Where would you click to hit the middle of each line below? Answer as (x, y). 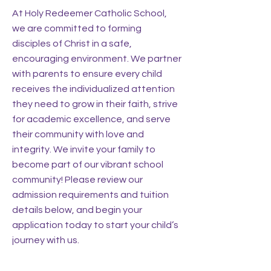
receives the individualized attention (93, 89)
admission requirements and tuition (90, 195)
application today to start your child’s (95, 225)
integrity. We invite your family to (84, 149)
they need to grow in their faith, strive (95, 104)
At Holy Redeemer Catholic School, (90, 13)
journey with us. (46, 240)
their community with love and (78, 134)
